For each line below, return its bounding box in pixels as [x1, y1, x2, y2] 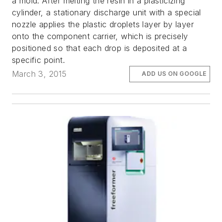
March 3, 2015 [12, 69, 67, 79]
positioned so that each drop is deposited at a [12, 43, 187, 54]
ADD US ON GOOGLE [142, 70, 207, 78]
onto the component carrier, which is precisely [12, 31, 188, 42]
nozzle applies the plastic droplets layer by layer [12, 19, 194, 30]
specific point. [12, 55, 65, 65]
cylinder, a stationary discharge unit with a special [12, 7, 201, 18]
